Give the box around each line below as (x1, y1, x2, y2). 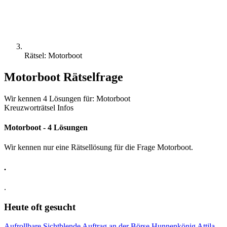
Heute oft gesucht (4, 201, 75, 212)
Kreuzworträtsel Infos (4, 103, 73, 112)
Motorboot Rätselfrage (4, 70, 123, 84)
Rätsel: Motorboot (24, 51, 82, 60)
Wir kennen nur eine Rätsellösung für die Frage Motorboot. (4, 143, 193, 152)
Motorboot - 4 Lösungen (4, 123, 88, 132)
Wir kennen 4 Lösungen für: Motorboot (4, 94, 130, 103)
